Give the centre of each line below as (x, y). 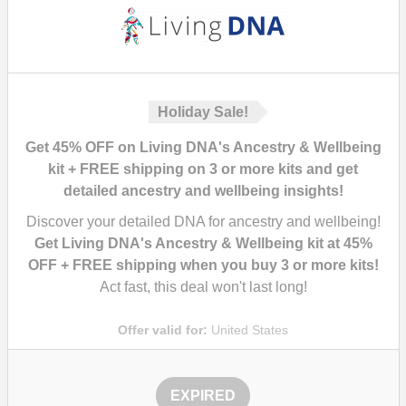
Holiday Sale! (203, 112)
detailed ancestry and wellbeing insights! (203, 191)
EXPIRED (203, 396)
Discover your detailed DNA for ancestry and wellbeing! (203, 222)
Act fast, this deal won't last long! (203, 287)
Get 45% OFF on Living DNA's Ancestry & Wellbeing (203, 147)
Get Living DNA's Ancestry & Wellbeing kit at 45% (203, 243)
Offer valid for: (163, 330)
